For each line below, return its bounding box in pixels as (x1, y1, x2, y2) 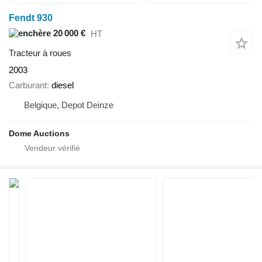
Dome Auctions (9, 129, 70, 139)
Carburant (9, 80, 47, 91)
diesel (51, 80, 74, 91)
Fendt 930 (9, 12, 53, 23)
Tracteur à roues (9, 47, 71, 58)
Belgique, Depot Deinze (24, 100, 113, 111)
